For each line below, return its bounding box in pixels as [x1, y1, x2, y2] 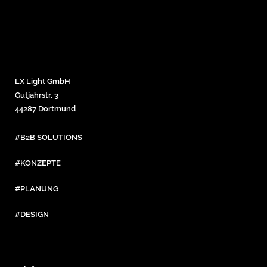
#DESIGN [15, 210, 49, 219]
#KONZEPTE [15, 159, 61, 167]
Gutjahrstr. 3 [15, 91, 58, 100]
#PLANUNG [15, 184, 58, 193]
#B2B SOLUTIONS [15, 133, 82, 142]
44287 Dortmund [15, 104, 76, 113]
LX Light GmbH [15, 77, 70, 86]
